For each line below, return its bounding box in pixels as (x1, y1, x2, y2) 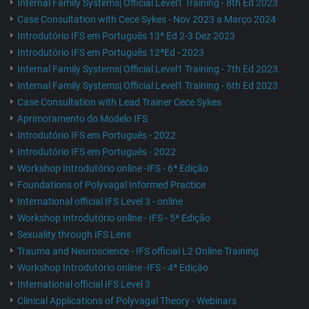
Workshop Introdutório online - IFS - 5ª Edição (17, 212, 210, 224)
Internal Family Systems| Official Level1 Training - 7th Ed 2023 (17, 63, 278, 75)
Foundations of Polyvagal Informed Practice (17, 179, 206, 191)
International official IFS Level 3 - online (17, 196, 183, 208)
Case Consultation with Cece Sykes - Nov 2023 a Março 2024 (17, 14, 276, 26)
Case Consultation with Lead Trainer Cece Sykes (17, 97, 221, 108)
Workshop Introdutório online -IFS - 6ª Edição (17, 163, 208, 175)
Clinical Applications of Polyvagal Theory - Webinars (17, 295, 237, 307)
